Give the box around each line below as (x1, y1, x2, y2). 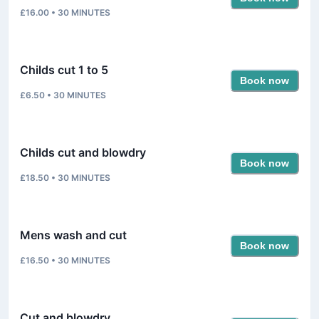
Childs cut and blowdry (20, 145, 146, 159)
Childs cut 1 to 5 (20, 62, 108, 77)
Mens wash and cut (20, 227, 127, 242)
